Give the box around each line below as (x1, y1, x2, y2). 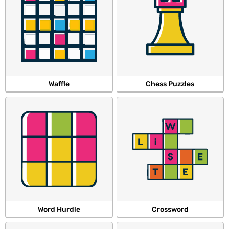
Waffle (48, 80, 70, 88)
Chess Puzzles (146, 80, 195, 88)
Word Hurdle (37, 204, 80, 214)
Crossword (151, 204, 189, 214)
